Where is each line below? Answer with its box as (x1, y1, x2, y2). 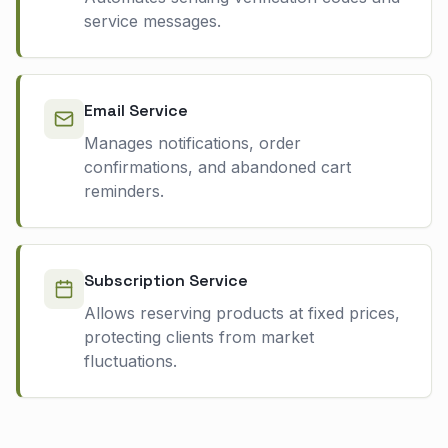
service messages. (84, 10, 221, 31)
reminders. (84, 180, 164, 201)
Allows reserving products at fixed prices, (84, 302, 400, 323)
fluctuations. (84, 350, 177, 371)
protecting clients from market (84, 326, 314, 347)
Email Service (84, 99, 188, 121)
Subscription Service (84, 269, 248, 291)
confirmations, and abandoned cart (84, 156, 351, 177)
